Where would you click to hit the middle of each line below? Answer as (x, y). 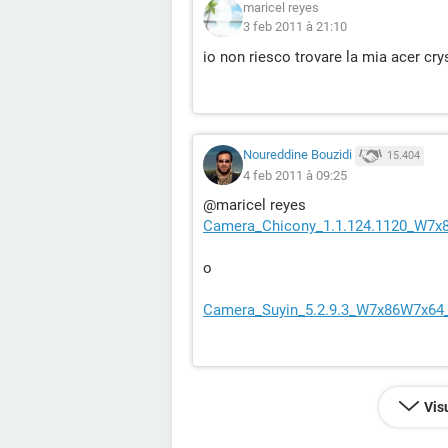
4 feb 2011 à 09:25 (295, 175)
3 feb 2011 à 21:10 (295, 26)
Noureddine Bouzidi (297, 155)
